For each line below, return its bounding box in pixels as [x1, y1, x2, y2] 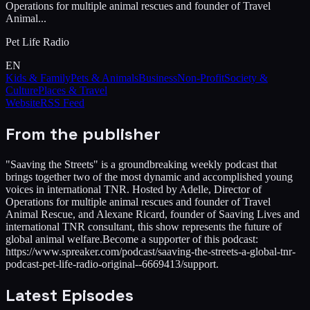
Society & [224, 71, 268, 84]
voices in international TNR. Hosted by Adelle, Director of [6, 183, 262, 195]
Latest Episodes [6, 284, 134, 306]
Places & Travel [38, 84, 107, 96]
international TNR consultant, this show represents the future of [6, 220, 282, 232]
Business [138, 71, 177, 84]
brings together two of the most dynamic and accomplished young [6, 170, 293, 183]
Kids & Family [6, 71, 71, 84]
